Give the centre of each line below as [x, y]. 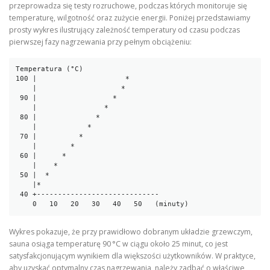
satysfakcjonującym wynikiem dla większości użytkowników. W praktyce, [132, 256]
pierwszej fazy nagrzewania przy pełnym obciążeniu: [100, 42]
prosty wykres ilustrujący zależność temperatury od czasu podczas [124, 30]
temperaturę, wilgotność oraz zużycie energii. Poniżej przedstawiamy [130, 17]
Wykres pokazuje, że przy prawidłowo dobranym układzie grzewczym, [131, 231]
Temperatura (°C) [50, 69]
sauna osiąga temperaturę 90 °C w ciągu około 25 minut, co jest [118, 243]
